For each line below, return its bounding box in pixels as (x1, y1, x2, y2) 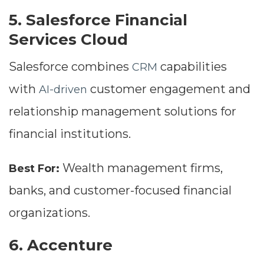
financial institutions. (9, 127, 131, 141)
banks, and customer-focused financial (9, 183, 232, 198)
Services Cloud (9, 30, 128, 49)
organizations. (9, 206, 90, 220)
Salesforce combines (9, 60, 132, 74)
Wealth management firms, (60, 161, 223, 176)
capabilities (157, 60, 227, 74)
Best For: (9, 162, 60, 176)
